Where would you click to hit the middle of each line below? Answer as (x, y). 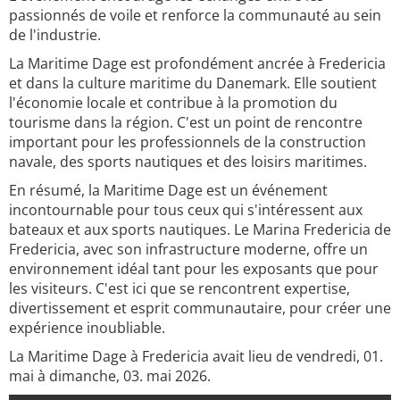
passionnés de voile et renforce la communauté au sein (195, 15)
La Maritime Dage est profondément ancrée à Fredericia (197, 63)
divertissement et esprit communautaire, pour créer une (200, 308)
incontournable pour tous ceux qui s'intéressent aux (186, 210)
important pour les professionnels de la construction (187, 142)
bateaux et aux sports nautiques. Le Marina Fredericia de (200, 229)
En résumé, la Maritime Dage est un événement (168, 190)
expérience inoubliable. (87, 328)
